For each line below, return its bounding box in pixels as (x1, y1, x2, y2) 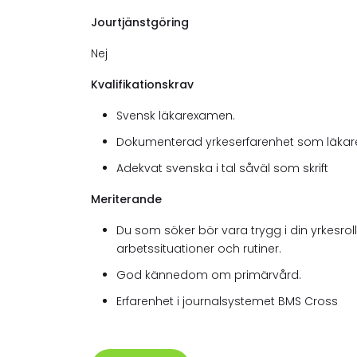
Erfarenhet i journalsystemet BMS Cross (116, 292, 338, 309)
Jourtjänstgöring (91, 14, 189, 30)
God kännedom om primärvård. (116, 266, 304, 283)
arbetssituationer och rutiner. (116, 240, 284, 257)
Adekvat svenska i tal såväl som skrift (116, 159, 328, 176)
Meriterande (91, 190, 162, 207)
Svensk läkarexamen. (116, 107, 235, 124)
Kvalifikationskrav (91, 76, 194, 92)
